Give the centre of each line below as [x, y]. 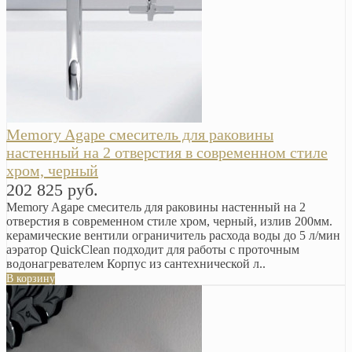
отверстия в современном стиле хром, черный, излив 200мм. [169, 221]
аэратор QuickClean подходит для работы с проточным [153, 249]
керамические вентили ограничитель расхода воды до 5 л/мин [173, 235]
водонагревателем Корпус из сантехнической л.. [136, 263]
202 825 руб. [52, 189]
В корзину [31, 278]
